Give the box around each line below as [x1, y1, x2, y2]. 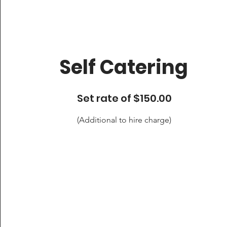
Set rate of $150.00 [77, 91, 172, 105]
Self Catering [59, 54, 188, 81]
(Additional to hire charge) [77, 115, 172, 125]
